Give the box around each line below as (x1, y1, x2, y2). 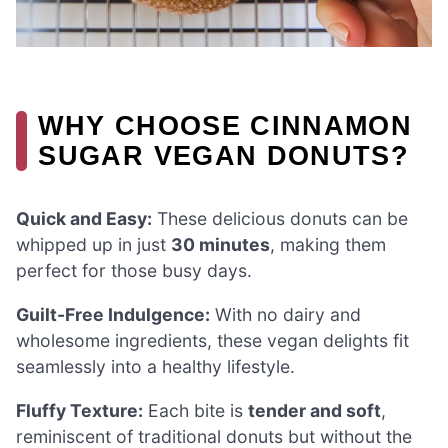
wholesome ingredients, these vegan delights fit (16, 330, 409, 352)
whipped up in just (16, 234, 171, 256)
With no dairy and (210, 304, 361, 326)
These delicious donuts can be (152, 208, 408, 230)
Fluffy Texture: (16, 399, 143, 421)
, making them (270, 234, 386, 256)
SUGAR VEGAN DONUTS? (38, 140, 410, 172)
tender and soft (248, 399, 381, 421)
